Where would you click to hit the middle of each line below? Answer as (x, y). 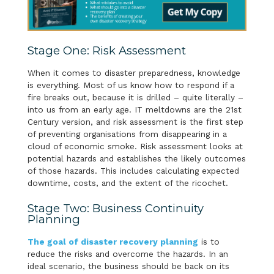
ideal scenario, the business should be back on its (128, 266)
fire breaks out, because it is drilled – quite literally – (135, 97)
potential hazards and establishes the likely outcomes (136, 158)
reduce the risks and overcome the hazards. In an (128, 254)
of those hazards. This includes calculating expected (133, 170)
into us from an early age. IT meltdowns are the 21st (134, 109)
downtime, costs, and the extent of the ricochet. (128, 183)
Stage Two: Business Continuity (115, 208)
